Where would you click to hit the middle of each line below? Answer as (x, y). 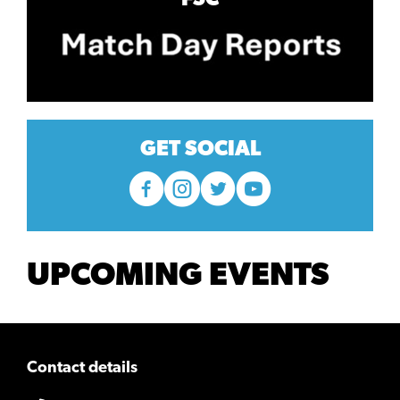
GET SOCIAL (200, 150)
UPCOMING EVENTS (178, 276)
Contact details (82, 368)
